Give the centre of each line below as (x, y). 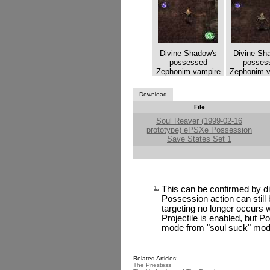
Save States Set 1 (199, 139)
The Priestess (152, 265)
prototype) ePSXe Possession (199, 130)
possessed (188, 62)
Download (153, 94)
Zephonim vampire (188, 71)
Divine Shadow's (188, 53)
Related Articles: (155, 258)
